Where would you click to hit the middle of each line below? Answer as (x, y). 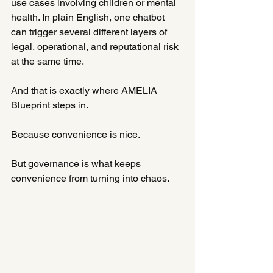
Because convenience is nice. (76, 134)
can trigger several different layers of (90, 32)
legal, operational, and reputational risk (96, 47)
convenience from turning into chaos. (90, 178)
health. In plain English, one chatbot (89, 17)
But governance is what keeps (77, 164)
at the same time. (48, 61)
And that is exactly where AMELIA (85, 90)
